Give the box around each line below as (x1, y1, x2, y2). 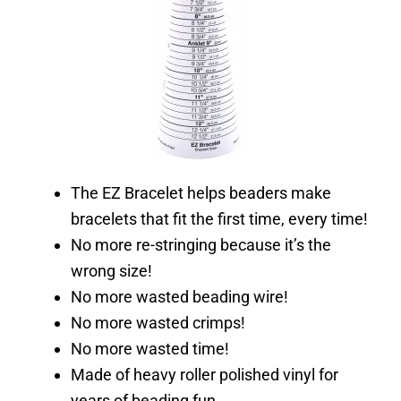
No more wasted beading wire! (71, 286, 288, 306)
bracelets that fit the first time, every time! (71, 209, 368, 228)
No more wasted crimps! (71, 312, 245, 332)
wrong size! (71, 260, 152, 280)
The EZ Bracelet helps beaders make (71, 183, 331, 202)
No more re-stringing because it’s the (71, 235, 331, 254)
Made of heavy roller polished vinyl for (71, 364, 338, 384)
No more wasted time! (71, 338, 229, 358)
